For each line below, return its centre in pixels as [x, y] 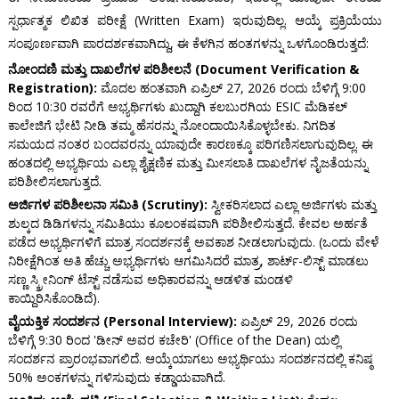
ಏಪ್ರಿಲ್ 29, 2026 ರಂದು [297, 322]
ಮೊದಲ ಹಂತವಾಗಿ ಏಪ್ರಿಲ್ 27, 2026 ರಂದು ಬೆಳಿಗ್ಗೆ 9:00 [231, 88]
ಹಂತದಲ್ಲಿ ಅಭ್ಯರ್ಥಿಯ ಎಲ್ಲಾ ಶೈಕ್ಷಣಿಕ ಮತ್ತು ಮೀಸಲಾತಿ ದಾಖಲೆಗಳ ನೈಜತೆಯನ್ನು [187, 163]
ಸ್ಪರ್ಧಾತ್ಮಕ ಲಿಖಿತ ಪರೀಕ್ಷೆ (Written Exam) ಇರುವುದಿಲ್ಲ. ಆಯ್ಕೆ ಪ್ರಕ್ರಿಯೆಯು [195, 20]
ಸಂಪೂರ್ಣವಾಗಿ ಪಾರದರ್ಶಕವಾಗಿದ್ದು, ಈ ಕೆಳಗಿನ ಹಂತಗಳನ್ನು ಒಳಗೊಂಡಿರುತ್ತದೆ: [188, 44]
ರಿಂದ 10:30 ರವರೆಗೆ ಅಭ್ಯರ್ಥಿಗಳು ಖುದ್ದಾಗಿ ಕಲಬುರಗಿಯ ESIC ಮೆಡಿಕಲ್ [177, 107]
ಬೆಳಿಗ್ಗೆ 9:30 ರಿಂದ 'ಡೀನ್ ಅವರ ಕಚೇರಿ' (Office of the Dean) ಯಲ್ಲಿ [174, 340]
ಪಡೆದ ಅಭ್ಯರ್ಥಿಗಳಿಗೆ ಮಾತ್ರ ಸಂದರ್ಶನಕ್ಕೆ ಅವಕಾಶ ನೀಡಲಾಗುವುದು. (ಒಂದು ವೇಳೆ [193, 242]
